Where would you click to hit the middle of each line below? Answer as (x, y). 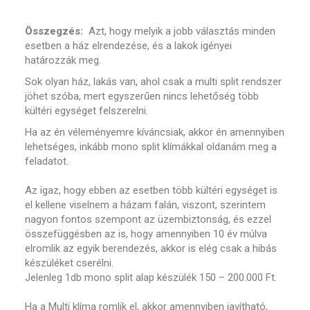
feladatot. (50, 161)
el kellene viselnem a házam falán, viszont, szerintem (146, 205)
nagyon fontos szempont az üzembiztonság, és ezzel (148, 219)
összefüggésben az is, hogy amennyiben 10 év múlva (146, 234)
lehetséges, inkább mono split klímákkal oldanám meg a (151, 147)
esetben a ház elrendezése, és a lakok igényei (129, 46)
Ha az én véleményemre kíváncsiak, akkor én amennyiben (155, 132)
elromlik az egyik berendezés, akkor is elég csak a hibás (151, 248)
